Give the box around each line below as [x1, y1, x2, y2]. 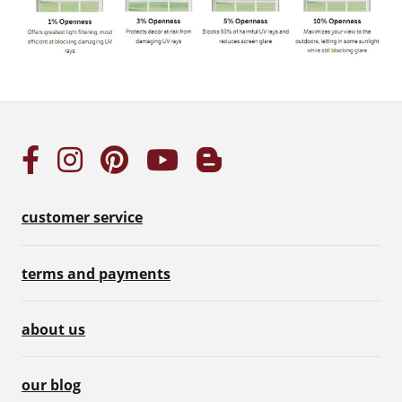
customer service [22, 207, 143, 228]
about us [22, 319, 85, 339]
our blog [22, 374, 81, 395]
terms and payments [22, 263, 170, 284]
